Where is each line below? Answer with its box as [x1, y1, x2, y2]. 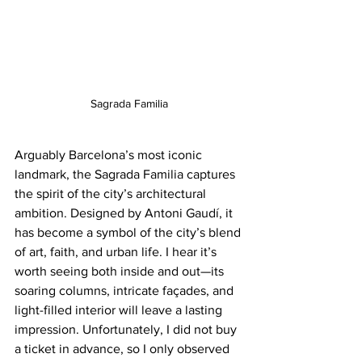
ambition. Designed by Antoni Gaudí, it [15, 205, 236, 220]
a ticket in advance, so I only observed [15, 341, 233, 356]
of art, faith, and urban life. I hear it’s [15, 244, 220, 259]
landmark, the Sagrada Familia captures [15, 166, 238, 181]
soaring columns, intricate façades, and [15, 283, 237, 297]
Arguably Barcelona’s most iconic [15, 147, 205, 162]
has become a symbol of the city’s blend [15, 225, 244, 239]
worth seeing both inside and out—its [15, 263, 227, 278]
